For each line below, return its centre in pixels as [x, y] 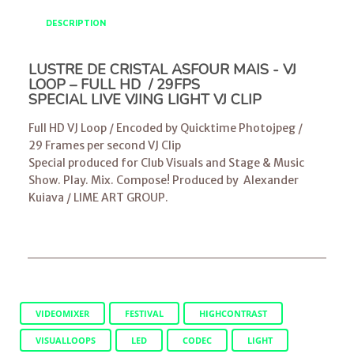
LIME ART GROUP [119, 197]
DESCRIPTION [75, 23]
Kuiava [46, 197]
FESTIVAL [144, 313]
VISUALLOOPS [66, 340]
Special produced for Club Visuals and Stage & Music [166, 162]
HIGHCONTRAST [233, 313]
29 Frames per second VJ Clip [104, 145]
